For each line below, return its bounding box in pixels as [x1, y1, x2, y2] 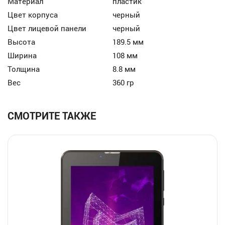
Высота [8, 37, 36, 47]
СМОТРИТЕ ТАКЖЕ [8, 109, 96, 123]
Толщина [8, 64, 40, 74]
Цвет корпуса [8, 10, 58, 20]
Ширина [8, 50, 37, 61]
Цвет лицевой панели [8, 23, 87, 34]
